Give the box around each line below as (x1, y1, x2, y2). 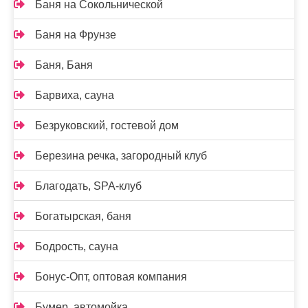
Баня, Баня (35, 59, 93, 71)
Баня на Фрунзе (35, 29, 116, 41)
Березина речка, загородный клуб (35, 150, 207, 162)
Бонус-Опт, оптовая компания (35, 271, 187, 283)
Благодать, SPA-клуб (35, 180, 142, 192)
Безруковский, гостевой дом (35, 120, 179, 131)
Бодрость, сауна (35, 241, 118, 252)
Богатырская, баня (35, 210, 131, 222)
